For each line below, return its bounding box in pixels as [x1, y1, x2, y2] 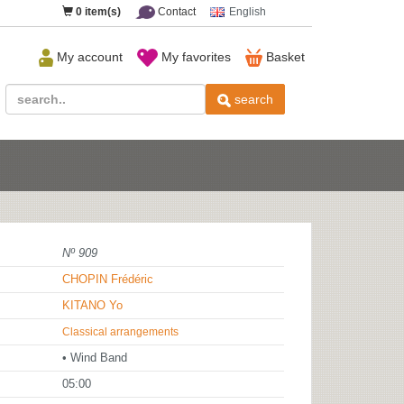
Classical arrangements [62, 326, 179, 338]
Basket [262, 50, 305, 64]
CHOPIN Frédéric [62, 273, 153, 286]
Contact [155, 5, 196, 18]
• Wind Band [62, 352, 127, 364]
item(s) [82, 5, 122, 18]
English [229, 5, 266, 18]
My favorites [157, 50, 231, 64]
